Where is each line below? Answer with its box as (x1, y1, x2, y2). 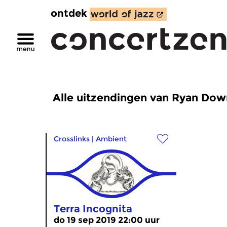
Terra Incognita (54, 203, 132, 215)
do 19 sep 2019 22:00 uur (54, 215, 160, 225)
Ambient (96, 134, 127, 143)
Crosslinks (54, 134, 90, 143)
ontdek (51, 7, 87, 19)
